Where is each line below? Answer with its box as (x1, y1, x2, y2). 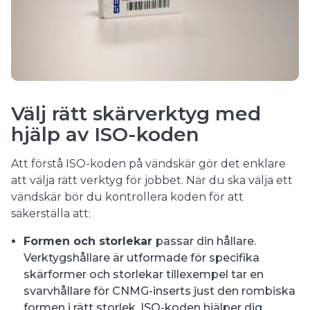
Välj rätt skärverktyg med (11, 102, 261, 126)
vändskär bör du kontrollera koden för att (11, 190, 244, 204)
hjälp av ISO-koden (11, 122, 199, 147)
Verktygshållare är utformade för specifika (24, 251, 259, 265)
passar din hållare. (156, 235, 256, 248)
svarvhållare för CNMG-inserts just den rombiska (24, 284, 295, 298)
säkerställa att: (11, 207, 91, 221)
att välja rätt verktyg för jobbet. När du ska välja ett (11, 174, 293, 188)
